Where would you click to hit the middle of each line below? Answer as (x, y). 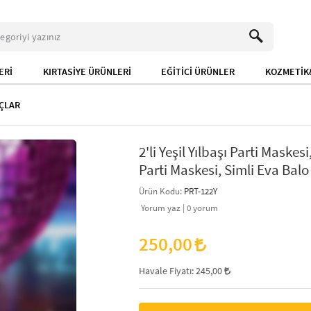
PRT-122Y (201, 191)
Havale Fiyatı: (167, 271)
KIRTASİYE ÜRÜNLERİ (87, 72)
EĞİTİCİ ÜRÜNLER (198, 72)
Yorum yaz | (163, 208)
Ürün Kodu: (161, 191)
